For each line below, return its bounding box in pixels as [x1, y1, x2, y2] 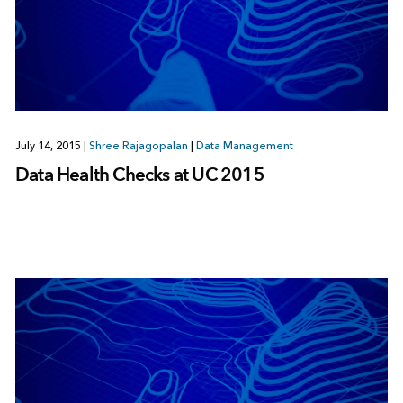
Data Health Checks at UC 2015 [14, 163, 264, 186]
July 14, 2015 [14, 139, 84, 153]
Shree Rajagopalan [88, 139, 188, 153]
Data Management [195, 139, 293, 153]
